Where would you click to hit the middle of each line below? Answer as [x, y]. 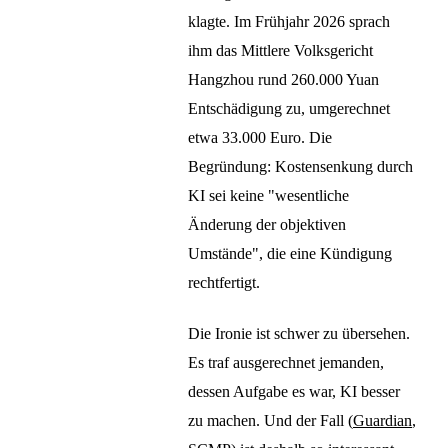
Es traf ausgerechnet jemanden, [286, 362]
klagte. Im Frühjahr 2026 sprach [289, 22]
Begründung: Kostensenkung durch [300, 167]
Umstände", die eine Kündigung [290, 254]
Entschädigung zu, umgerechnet [289, 109]
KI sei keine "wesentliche [268, 196]
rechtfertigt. [224, 283]
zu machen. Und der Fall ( [270, 420]
